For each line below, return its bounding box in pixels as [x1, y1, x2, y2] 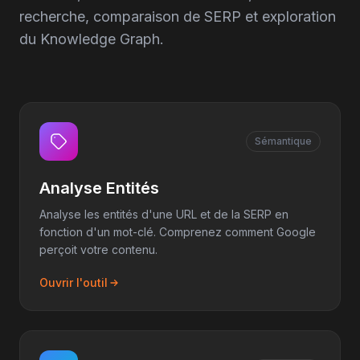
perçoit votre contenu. [39, 243, 157, 256]
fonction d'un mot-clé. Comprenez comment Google [39, 225, 316, 239]
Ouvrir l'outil [39, 276, 108, 289]
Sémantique [255, 135, 312, 147]
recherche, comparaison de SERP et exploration [19, 8, 336, 25]
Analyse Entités [39, 178, 159, 198]
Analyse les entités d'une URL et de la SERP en [39, 207, 288, 221]
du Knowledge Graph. [19, 31, 164, 47]
